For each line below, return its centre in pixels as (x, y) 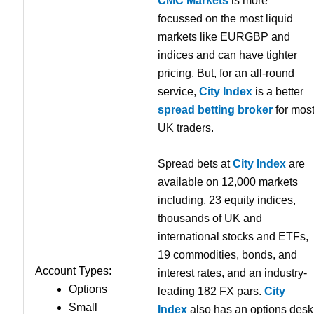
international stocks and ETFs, (233, 237)
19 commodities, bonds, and (227, 255)
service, (178, 91)
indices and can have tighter (227, 55)
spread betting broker (215, 109)
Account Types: (73, 271)
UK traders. (186, 128)
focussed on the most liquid (225, 18)
